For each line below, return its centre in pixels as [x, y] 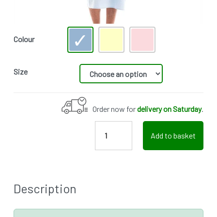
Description [45, 188]
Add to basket [173, 135]
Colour [24, 39]
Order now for [115, 108]
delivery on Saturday [169, 108]
